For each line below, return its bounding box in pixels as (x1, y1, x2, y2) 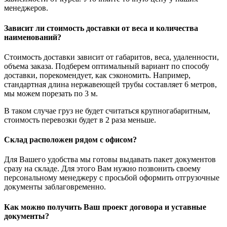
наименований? (4, 32, 61, 42)
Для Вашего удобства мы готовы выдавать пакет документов (4, 155, 216, 164)
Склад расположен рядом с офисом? (4, 135, 137, 144)
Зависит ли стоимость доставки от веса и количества (4, 23, 198, 32)
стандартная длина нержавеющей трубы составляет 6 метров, (4, 80, 217, 89)
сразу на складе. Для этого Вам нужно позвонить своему (4, 164, 201, 173)
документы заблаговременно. (4, 182, 106, 192)
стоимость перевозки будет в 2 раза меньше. (4, 115, 156, 124)
